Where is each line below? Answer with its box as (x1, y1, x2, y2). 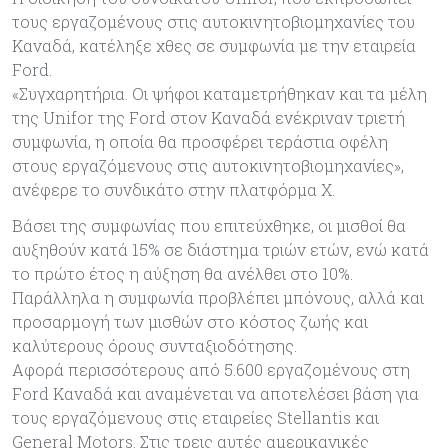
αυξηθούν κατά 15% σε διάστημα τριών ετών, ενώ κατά (12, 238, 429, 260)
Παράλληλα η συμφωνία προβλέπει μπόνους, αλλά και (12, 286, 424, 308)
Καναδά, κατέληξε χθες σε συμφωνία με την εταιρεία (12, 34, 416, 56)
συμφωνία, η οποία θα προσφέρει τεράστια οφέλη (12, 130, 388, 152)
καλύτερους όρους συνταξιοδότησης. (12, 334, 297, 356)
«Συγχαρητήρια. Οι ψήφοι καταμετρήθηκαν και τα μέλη (12, 82, 427, 104)
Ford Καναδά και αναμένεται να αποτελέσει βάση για (12, 382, 419, 404)
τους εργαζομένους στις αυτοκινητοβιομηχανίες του (12, 10, 415, 32)
